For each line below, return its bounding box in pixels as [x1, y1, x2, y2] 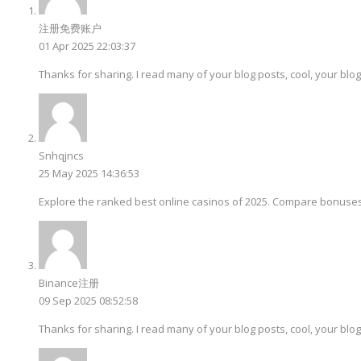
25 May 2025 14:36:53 [39, 165, 139, 180]
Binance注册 [39, 275, 99, 290]
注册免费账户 [39, 20, 102, 35]
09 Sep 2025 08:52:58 [39, 293, 138, 308]
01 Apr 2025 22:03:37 [39, 38, 135, 53]
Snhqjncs [39, 147, 84, 163]
